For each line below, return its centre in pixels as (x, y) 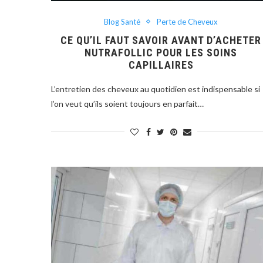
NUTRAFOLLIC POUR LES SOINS (161, 52)
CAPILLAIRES (161, 65)
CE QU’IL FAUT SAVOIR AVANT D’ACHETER (161, 40)
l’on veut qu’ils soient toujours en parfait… (127, 103)
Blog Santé (122, 21)
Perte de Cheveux (188, 21)
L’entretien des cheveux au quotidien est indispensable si (156, 89)
